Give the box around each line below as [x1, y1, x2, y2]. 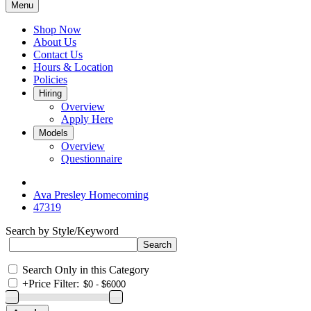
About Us [33, 36, 76, 48]
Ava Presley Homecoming [33, 189, 149, 201]
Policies [33, 74, 67, 85]
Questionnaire [61, 153, 122, 165]
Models [39, 128, 68, 138]
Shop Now [33, 24, 81, 35]
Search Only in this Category [22, 264, 149, 276]
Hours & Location [33, 61, 113, 73]
